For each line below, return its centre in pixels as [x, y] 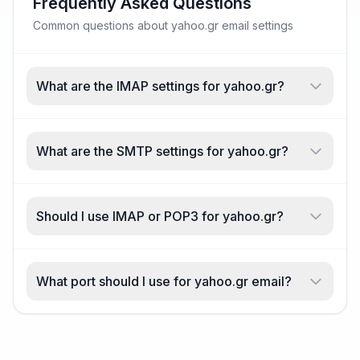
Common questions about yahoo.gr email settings [163, 25]
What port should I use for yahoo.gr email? [164, 281]
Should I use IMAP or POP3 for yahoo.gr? [160, 216]
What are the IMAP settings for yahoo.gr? [160, 86]
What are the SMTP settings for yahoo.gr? [162, 151]
